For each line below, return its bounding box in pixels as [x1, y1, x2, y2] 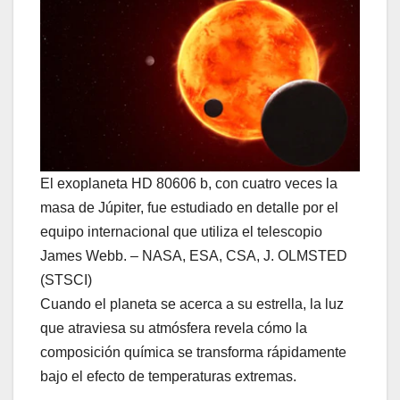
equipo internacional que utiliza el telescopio [40, 223, 322, 239]
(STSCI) [40, 271, 92, 287]
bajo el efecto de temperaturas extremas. [40, 368, 296, 384]
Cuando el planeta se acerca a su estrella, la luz [40, 296, 344, 312]
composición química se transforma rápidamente [40, 344, 346, 360]
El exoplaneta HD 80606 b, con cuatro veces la [40, 175, 337, 191]
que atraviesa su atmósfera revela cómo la [40, 320, 307, 336]
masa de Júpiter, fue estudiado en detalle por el [40, 199, 338, 215]
